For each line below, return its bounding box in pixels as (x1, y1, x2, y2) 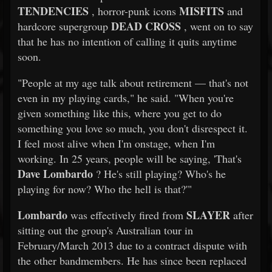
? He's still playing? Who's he (93, 166, 226, 181)
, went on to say (181, 19, 253, 33)
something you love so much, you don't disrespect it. (18, 121, 248, 135)
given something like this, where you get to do (18, 106, 222, 120)
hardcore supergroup (18, 19, 111, 33)
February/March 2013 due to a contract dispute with (18, 238, 247, 253)
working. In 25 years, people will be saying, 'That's (18, 151, 242, 166)
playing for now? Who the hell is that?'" (18, 182, 192, 196)
